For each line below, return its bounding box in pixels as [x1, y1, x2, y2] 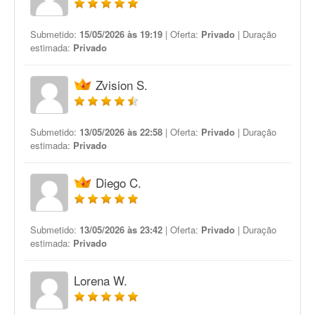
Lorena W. [74, 271, 127, 289]
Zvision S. [96, 76, 148, 94]
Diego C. [96, 174, 141, 191]
